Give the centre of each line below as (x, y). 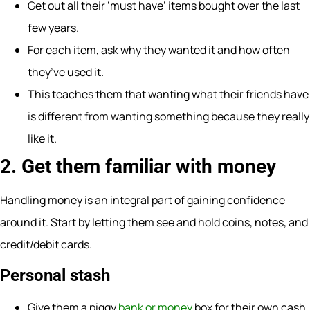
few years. (53, 28)
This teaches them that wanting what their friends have (168, 94)
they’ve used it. (66, 72)
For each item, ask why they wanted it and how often (159, 50)
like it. (42, 139)
